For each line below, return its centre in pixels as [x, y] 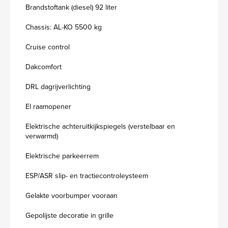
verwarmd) [42, 136]
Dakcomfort [44, 67]
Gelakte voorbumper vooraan [72, 196]
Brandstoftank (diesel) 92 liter [71, 7]
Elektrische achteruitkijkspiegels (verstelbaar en [100, 126]
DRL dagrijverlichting [58, 87]
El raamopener [48, 107]
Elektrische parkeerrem [62, 156]
